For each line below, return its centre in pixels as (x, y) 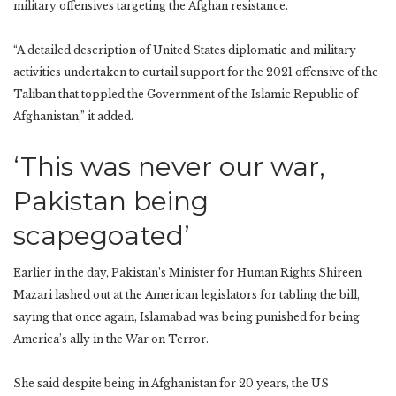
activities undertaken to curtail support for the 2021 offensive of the (196, 72)
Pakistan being (111, 201)
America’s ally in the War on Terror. (111, 339)
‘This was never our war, (169, 166)
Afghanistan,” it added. (73, 116)
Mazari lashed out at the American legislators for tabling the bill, (187, 294)
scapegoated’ (102, 235)
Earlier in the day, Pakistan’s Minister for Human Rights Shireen (187, 272)
